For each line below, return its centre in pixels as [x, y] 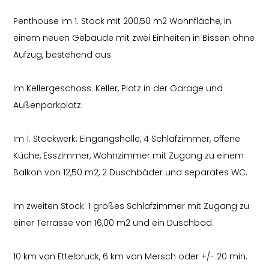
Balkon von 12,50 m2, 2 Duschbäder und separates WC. [131, 172]
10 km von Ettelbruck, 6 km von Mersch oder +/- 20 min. [131, 256]
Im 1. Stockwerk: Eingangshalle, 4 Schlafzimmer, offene [127, 139]
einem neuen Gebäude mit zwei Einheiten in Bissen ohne [134, 38]
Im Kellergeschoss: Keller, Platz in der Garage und [118, 88]
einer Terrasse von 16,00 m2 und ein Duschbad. [114, 223]
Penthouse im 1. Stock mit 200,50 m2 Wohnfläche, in [122, 21]
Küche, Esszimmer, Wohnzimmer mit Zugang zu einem [129, 156]
